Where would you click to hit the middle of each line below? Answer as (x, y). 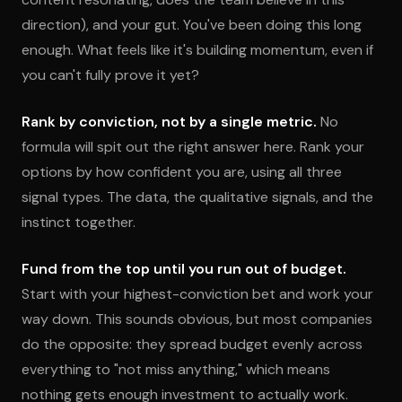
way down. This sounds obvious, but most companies (197, 319)
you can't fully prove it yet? (110, 75)
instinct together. (79, 222)
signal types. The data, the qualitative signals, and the (197, 197)
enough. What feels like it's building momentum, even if (197, 50)
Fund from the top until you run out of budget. (184, 269)
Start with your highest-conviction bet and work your (197, 294)
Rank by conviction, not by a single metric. (169, 122)
